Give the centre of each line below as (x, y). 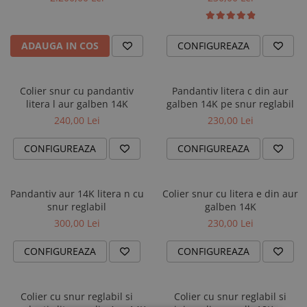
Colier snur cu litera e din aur (230, 194)
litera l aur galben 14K (77, 104)
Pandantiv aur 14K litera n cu (77, 194)
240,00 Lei (77, 120)
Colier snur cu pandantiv (77, 91)
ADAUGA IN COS (60, 46)
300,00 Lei (77, 223)
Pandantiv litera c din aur (230, 91)
